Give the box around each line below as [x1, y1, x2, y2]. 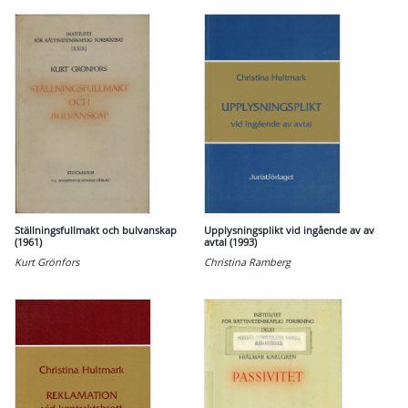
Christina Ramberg [204, 255, 291, 269]
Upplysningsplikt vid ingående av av [204, 223, 374, 237]
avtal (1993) [204, 235, 257, 249]
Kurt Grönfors [15, 255, 79, 269]
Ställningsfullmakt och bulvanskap [15, 223, 177, 237]
